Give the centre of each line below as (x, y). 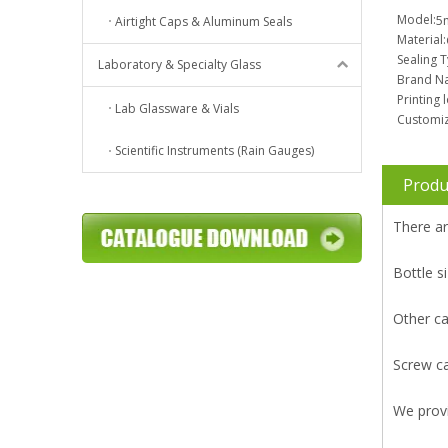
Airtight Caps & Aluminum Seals (203, 21)
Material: (421, 39)
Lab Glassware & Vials (177, 108)
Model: (416, 19)
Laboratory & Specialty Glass (179, 64)
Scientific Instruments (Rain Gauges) (214, 151)
